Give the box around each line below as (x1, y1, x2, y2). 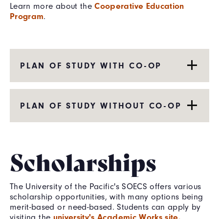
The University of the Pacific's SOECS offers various (10, 181, 201, 191)
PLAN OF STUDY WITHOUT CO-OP (20, 100, 181, 110)
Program (10, 11, 44, 21)
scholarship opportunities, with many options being (10, 192, 203, 201)
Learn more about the (10, 1, 95, 11)
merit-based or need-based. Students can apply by (10, 202, 201, 212)
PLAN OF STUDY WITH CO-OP (20, 60, 162, 70)
